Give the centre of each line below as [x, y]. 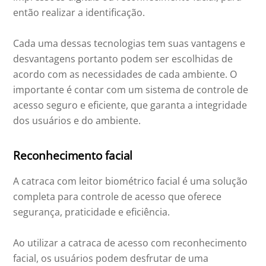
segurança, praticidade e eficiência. [92, 212]
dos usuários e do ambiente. [77, 121]
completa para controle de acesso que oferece [118, 197]
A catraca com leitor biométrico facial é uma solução [131, 181]
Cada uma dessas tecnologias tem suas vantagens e [129, 44]
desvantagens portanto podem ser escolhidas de [123, 59]
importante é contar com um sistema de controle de [131, 90]
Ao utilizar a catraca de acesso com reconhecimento [130, 243]
